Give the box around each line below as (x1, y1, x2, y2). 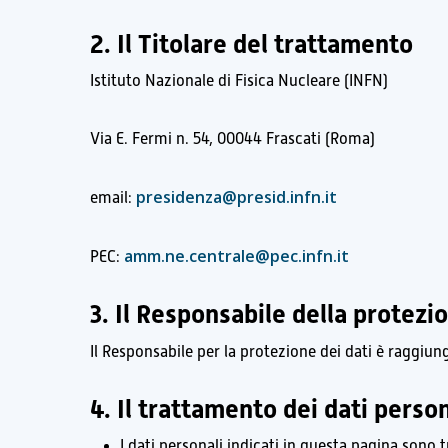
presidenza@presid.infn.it (136, 186, 338, 209)
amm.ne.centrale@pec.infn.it (124, 245, 350, 268)
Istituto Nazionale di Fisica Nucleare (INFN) (90, 72, 389, 91)
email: (90, 189, 137, 208)
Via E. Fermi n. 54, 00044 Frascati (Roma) (90, 130, 376, 149)
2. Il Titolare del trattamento (90, 29, 414, 60)
